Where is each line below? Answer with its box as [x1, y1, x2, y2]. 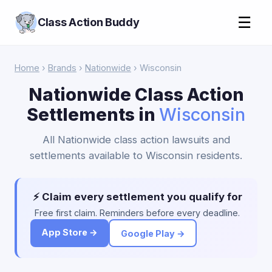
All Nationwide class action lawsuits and [42, 134, 230, 146]
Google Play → [120, 228, 185, 239]
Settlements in [27, 104, 159, 125]
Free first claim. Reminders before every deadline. [35, 208, 240, 218]
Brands [48, 63, 76, 73]
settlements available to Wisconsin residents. [30, 149, 242, 161]
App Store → [41, 227, 98, 237]
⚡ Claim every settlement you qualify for [32, 191, 242, 203]
